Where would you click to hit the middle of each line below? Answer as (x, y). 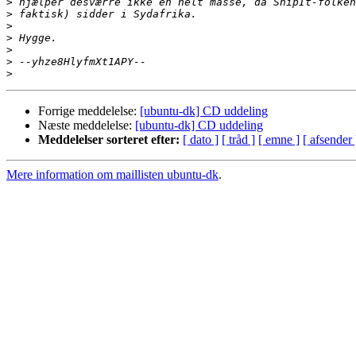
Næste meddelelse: (87, 126)
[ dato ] (201, 140)
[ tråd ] (238, 140)
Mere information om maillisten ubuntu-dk (112, 175)
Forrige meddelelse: (89, 111)
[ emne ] (279, 140)
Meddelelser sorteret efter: (109, 140)
